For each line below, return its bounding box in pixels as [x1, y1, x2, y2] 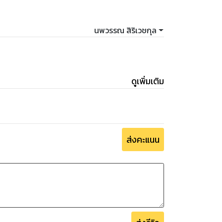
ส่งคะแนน [126, 133, 160, 146]
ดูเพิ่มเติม [131, 75, 164, 88]
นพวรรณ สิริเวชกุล [94, 24, 157, 37]
